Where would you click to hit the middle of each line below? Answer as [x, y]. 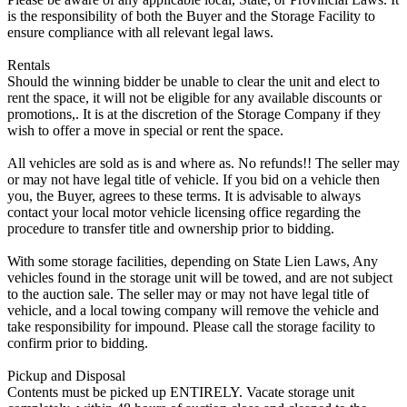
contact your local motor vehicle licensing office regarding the [184, 212]
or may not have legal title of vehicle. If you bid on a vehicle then [194, 179]
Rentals [29, 65]
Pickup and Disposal [66, 375]
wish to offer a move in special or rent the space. [145, 130]
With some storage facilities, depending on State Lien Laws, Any [193, 261]
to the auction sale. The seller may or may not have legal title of [188, 293]
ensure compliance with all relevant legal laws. [140, 32]
